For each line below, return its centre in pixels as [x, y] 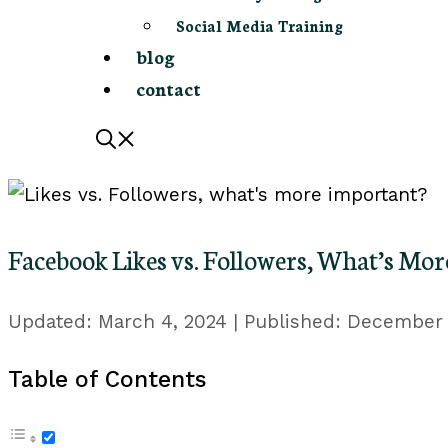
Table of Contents [107, 380]
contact [168, 88]
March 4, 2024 [162, 322]
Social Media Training [259, 25]
